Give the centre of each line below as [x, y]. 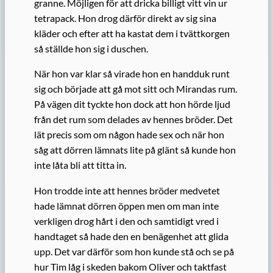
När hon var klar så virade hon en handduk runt [132, 74]
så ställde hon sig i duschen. [91, 49]
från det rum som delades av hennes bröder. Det [133, 119]
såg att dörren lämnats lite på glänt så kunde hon [135, 150]
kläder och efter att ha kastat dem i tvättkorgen [132, 34]
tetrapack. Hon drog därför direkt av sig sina [125, 18]
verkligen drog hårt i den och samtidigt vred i [126, 221]
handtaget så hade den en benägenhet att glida [131, 236]
